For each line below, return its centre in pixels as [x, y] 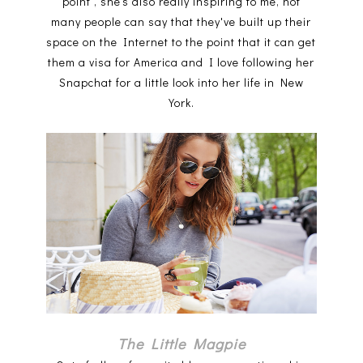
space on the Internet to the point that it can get [181, 42]
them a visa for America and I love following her [181, 62]
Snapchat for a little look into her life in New [181, 83]
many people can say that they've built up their [181, 22]
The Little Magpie [181, 343]
